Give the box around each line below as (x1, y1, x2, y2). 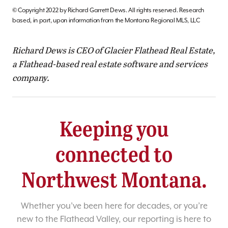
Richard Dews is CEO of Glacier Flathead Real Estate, (12, 44, 215, 57)
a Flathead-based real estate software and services (12, 58, 208, 71)
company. (12, 71, 49, 84)
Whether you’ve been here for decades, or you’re (20, 202, 208, 212)
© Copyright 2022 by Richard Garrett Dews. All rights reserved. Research (12, 7, 205, 15)
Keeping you (59, 113, 169, 143)
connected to (55, 139, 173, 168)
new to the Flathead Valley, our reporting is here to (17, 215, 211, 225)
